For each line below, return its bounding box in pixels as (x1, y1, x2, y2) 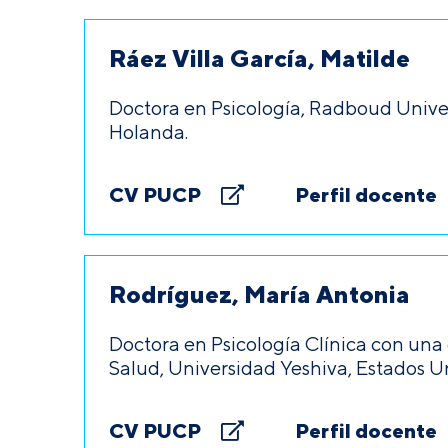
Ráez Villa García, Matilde (109, 43, 410, 73)
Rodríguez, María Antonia (109, 279, 410, 309)
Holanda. (109, 120, 188, 143)
